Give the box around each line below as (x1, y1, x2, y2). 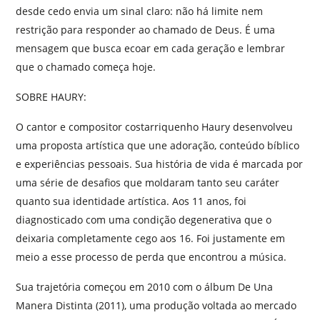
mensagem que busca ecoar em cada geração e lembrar (16, 41, 285, 56)
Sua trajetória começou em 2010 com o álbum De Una (16, 280, 273, 294)
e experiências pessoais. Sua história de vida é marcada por (16, 157, 303, 171)
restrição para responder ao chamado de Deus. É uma (16, 23, 275, 37)
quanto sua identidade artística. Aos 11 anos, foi (16, 194, 246, 209)
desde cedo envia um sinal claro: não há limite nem (16, 4, 263, 19)
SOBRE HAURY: (16, 90, 86, 104)
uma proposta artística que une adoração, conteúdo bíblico (16, 139, 299, 153)
